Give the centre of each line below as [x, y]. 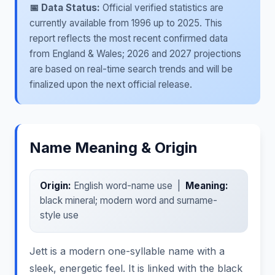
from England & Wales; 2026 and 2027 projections [135, 54]
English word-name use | [128, 186]
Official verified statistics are [162, 8]
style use [59, 215]
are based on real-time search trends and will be [131, 69]
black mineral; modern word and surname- [129, 201]
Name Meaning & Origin [114, 148]
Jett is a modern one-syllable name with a [127, 251]
